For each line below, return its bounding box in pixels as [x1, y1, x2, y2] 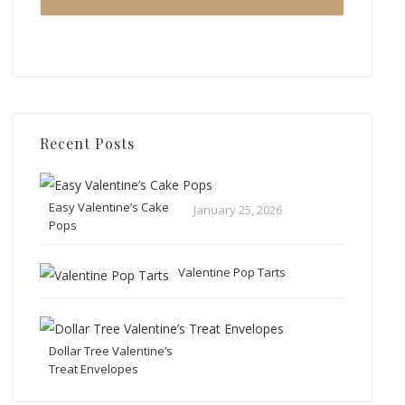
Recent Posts [40, 133, 136, 153]
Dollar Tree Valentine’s [49, 342, 174, 359]
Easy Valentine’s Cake [49, 198, 170, 215]
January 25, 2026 [193, 201, 283, 218]
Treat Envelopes [49, 360, 139, 377]
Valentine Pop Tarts [178, 263, 287, 280]
